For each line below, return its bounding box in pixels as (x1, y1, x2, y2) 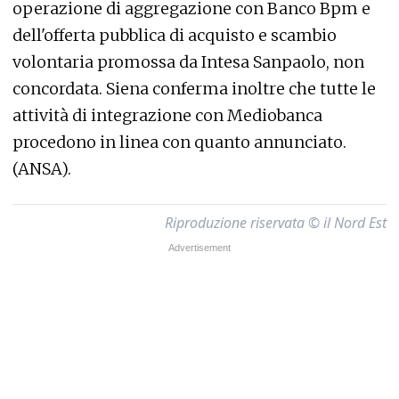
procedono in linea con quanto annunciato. (12, 132, 346, 152)
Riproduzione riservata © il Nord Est (165, 213, 387, 232)
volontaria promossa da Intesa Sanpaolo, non (12, 52, 364, 72)
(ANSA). (12, 159, 71, 179)
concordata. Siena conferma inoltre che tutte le (12, 78, 376, 99)
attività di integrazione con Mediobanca (12, 105, 322, 126)
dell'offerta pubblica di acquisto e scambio (12, 25, 337, 45)
